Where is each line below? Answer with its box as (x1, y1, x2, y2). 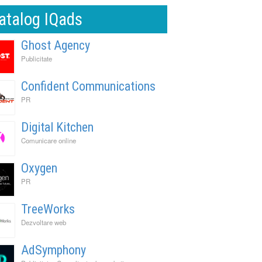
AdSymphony (21, 242, 86, 257)
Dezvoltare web (21, 217, 66, 227)
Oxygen (21, 160, 57, 175)
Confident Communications (21, 78, 156, 94)
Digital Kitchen (21, 119, 94, 135)
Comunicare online (21, 135, 76, 145)
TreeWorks (21, 201, 75, 216)
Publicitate (21, 53, 52, 63)
